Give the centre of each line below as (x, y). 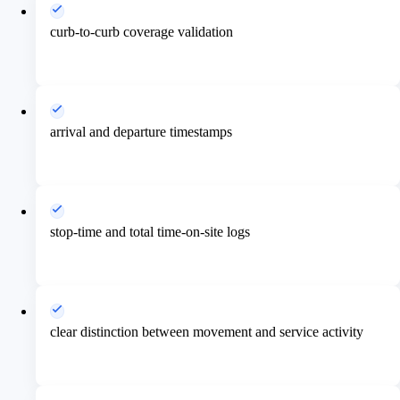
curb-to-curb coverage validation (142, 31)
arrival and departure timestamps (141, 131)
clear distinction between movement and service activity (207, 331)
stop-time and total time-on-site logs (150, 231)
